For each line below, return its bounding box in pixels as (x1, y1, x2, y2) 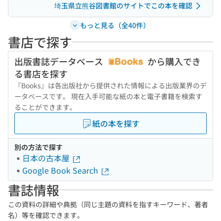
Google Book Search (22, 164, 100, 176)
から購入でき (146, 55, 201, 68)
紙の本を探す (92, 117, 140, 129)
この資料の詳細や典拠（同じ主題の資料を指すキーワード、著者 (8, 199, 208, 209)
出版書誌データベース (14, 55, 105, 68)
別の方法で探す (14, 142, 63, 152)
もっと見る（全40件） (79, 20, 150, 30)
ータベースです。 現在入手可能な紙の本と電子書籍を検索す (14, 91, 202, 101)
